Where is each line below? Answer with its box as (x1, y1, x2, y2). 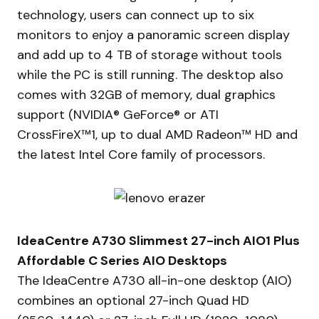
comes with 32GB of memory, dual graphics (17, 85, 276, 103)
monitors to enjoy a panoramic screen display (17, 26, 290, 43)
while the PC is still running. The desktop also (17, 66, 283, 83)
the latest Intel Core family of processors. (17, 145, 265, 163)
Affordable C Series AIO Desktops (17, 252, 227, 270)
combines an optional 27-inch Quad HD (17, 292, 249, 310)
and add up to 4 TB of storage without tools (17, 46, 282, 63)
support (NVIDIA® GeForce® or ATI (17, 105, 219, 123)
